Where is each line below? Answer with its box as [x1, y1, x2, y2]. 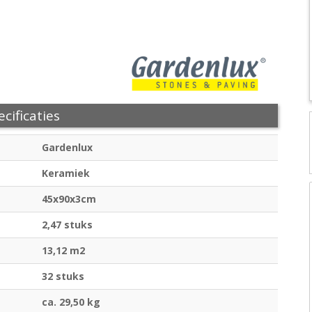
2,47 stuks [42, 218, 93, 232]
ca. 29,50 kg [42, 295, 100, 309]
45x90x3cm [42, 192, 96, 206]
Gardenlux [42, 141, 93, 155]
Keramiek [42, 166, 90, 180]
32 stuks [42, 270, 84, 283]
